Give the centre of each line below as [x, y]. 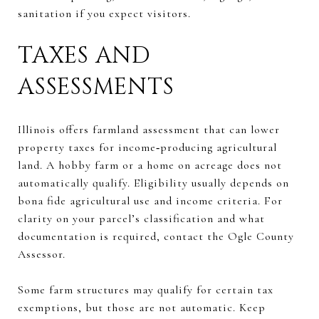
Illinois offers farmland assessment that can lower [149, 129]
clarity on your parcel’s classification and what [141, 218]
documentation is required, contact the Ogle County [156, 236]
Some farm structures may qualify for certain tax [146, 289]
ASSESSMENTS [96, 87]
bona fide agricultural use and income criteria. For [150, 200]
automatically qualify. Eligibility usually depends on [153, 183]
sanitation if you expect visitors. [104, 13]
